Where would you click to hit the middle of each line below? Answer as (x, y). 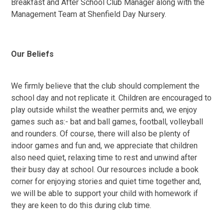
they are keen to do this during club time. (81, 206)
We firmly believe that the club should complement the (106, 86)
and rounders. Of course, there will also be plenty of (101, 134)
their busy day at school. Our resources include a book (105, 170)
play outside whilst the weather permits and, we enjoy (104, 110)
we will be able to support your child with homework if (105, 194)
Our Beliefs (33, 54)
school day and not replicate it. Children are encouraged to (111, 98)
